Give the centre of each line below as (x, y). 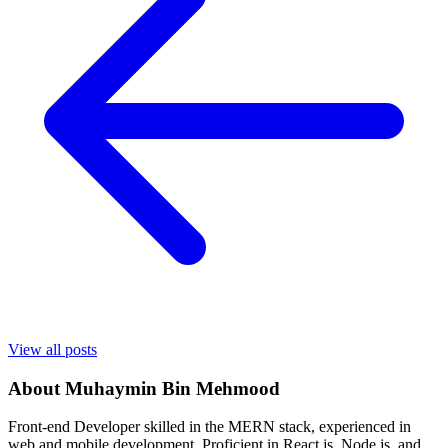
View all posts (52, 349)
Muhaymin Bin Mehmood (172, 388)
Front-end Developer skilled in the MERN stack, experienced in (209, 427)
